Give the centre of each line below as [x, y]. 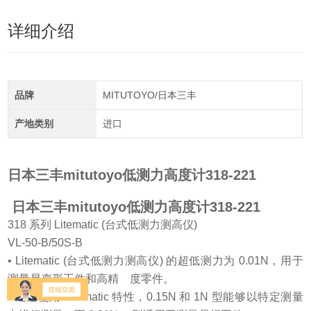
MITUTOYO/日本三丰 [149, 95]
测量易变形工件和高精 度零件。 [91, 279]
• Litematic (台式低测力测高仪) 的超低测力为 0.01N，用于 [155, 261]
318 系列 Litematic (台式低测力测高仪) [103, 225]
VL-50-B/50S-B [45, 243]
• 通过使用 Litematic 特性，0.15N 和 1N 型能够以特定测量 [155, 297]
